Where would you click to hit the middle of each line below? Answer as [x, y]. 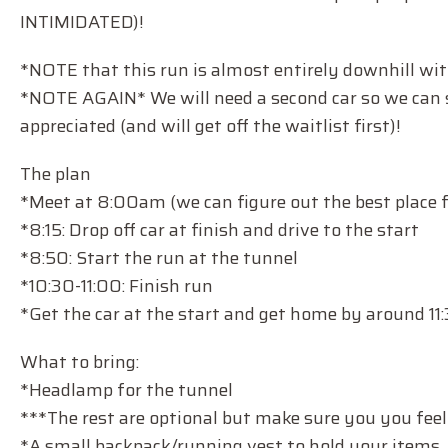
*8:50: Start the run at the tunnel [159, 258]
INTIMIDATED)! [82, 22]
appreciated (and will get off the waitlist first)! [210, 126]
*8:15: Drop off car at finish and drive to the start [219, 230]
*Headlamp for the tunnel [126, 390]
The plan [55, 174]
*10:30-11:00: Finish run [116, 286]
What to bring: [79, 362]
